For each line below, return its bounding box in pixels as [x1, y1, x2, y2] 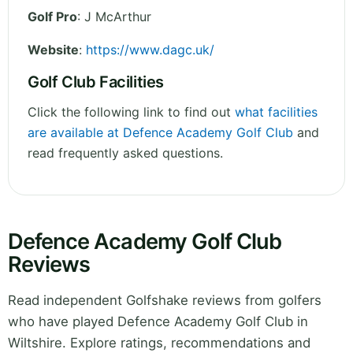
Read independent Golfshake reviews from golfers [8, 292, 321, 309]
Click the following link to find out [28, 104, 235, 121]
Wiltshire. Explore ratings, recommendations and [8, 335, 310, 351]
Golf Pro [28, 9, 77, 25]
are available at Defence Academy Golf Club [28, 124, 293, 141]
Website [28, 42, 79, 58]
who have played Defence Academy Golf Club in [8, 314, 308, 330]
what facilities [235, 104, 318, 121]
